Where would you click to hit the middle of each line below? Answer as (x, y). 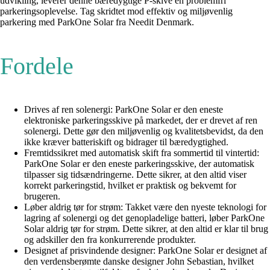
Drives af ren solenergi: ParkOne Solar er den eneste (124, 110)
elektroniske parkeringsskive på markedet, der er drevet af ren (141, 121)
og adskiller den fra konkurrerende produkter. (110, 240)
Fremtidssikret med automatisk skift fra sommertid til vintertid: (142, 153)
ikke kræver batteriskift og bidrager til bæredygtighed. (126, 142)
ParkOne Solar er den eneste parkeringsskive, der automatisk (139, 164)
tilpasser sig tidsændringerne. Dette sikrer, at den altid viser (135, 175)
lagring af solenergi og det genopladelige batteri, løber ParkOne (144, 218)
